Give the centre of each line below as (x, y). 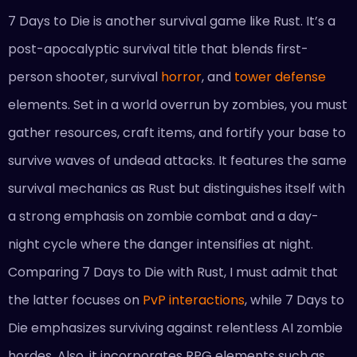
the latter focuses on (75, 300)
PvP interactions (194, 300)
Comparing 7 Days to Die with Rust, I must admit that (173, 272)
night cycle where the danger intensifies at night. (161, 244)
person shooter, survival (84, 76)
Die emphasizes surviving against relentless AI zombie (175, 328)
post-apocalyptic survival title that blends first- (158, 49)
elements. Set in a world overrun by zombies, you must (178, 104)
